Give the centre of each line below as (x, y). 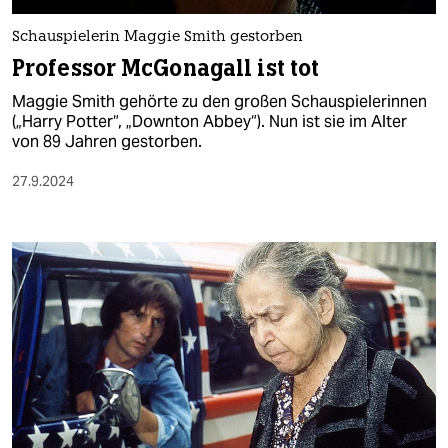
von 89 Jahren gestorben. (107, 142)
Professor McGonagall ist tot (166, 69)
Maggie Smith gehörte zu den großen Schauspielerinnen (219, 102)
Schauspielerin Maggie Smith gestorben (157, 38)
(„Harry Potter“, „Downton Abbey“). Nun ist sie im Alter (209, 122)
